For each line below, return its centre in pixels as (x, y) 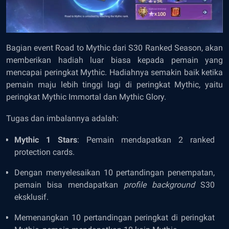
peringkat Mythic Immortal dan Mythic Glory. (86, 97)
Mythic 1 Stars (46, 140)
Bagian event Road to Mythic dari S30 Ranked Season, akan (114, 48)
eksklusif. (31, 197)
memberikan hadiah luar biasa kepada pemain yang (114, 60)
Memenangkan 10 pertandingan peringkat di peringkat (114, 217)
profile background (159, 185)
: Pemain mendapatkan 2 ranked (146, 140)
